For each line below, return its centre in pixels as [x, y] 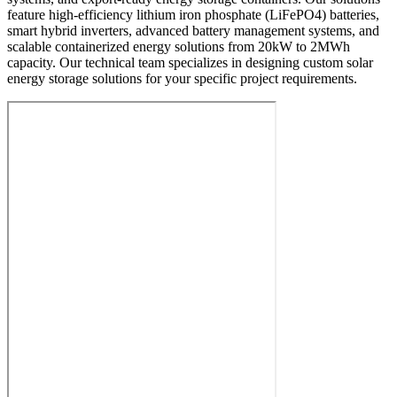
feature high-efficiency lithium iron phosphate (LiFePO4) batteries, [193, 15]
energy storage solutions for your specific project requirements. [182, 79]
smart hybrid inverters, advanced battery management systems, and [193, 31]
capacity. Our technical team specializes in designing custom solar [190, 63]
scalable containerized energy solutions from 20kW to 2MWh [179, 47]
